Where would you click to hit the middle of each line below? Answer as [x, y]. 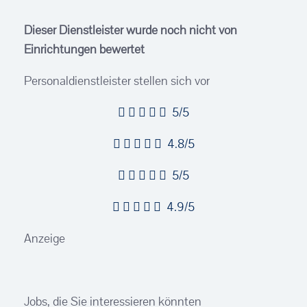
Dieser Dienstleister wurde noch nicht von [131, 30]
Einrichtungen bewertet [84, 49]
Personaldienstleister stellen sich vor [117, 81]
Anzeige [45, 238]
